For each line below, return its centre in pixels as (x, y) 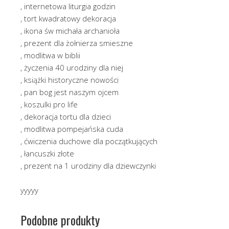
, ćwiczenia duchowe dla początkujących (89, 141)
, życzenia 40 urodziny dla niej (72, 67)
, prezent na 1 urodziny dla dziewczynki (88, 165)
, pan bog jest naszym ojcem (70, 92)
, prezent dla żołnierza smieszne (77, 43)
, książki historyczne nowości (70, 79)
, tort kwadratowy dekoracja (68, 18)
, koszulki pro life (49, 104)
